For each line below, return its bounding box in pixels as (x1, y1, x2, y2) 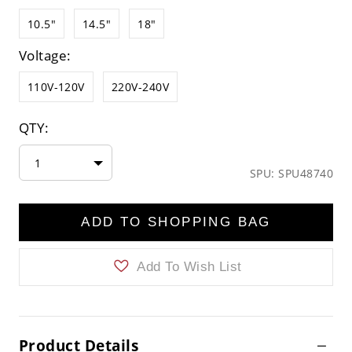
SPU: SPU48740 (249, 166, 334, 181)
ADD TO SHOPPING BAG (81, 214, 271, 230)
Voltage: (18, 46, 71, 64)
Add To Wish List (132, 258, 242, 274)
